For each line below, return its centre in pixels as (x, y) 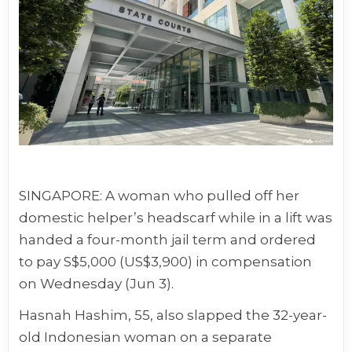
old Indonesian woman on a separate (146, 337)
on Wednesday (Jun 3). (97, 283)
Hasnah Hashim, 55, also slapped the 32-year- (173, 315)
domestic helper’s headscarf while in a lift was (176, 217)
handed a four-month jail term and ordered (168, 239)
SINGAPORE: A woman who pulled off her (159, 195)
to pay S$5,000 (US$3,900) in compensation (166, 261)
